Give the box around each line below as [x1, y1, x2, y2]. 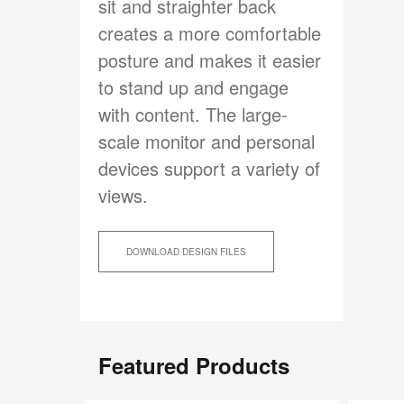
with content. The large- [98, 101, 288, 128]
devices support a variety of [98, 155, 320, 182]
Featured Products [98, 350, 289, 381]
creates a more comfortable [98, 20, 321, 47]
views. [98, 182, 148, 209]
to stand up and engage [98, 74, 289, 101]
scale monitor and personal [98, 128, 315, 155]
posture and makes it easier [98, 47, 321, 74]
